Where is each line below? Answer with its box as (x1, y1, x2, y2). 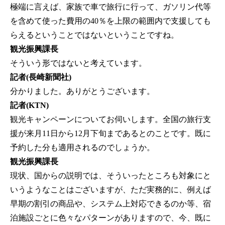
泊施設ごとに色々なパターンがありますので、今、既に (10, 213, 211, 222)
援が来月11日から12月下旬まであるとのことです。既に (10, 129, 211, 138)
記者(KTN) (10, 101, 49, 110)
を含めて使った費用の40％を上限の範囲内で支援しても (10, 17, 211, 26)
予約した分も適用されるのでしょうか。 (10, 143, 155, 152)
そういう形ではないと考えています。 (10, 59, 147, 68)
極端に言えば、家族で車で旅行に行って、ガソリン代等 (10, 3, 211, 12)
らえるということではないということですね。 (10, 31, 179, 40)
